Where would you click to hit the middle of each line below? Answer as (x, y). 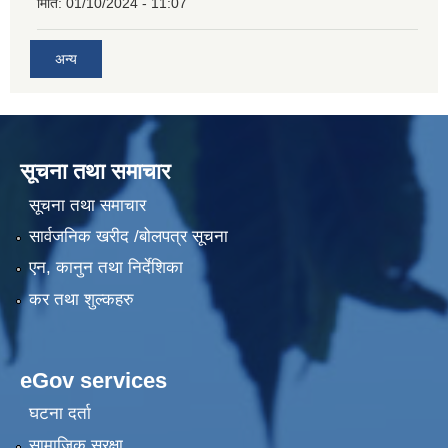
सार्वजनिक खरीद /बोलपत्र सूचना (128, 237)
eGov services (93, 380)
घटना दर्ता (59, 414)
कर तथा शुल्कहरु (81, 299)
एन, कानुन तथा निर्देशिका (105, 268)
